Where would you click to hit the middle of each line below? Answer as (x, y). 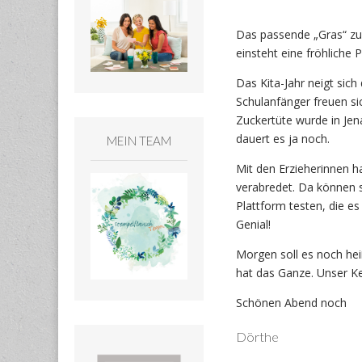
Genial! (253, 225)
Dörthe (257, 336)
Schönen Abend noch (291, 303)
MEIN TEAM (139, 140)
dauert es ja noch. (282, 139)
